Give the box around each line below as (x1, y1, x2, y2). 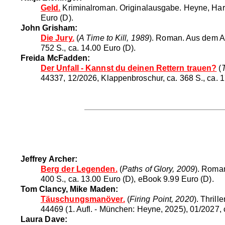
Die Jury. (40, 33, 74, 42)
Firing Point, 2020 (129, 194, 194, 203)
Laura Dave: (20, 214, 67, 223)
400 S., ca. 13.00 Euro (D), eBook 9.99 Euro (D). (40, 174, 214, 183)
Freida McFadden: (20, 53, 90, 62)
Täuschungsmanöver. (40, 194, 125, 203)
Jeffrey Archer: (20, 154, 78, 163)
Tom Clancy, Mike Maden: (20, 184, 119, 193)
